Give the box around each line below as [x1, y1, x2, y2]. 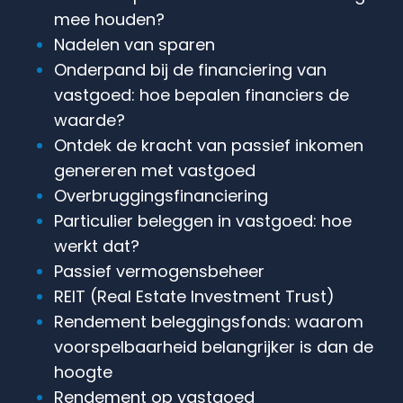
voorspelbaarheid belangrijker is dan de [54, 335, 373, 358]
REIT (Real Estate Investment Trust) [54, 284, 335, 308]
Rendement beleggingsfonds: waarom [54, 309, 363, 333]
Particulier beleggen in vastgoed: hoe [54, 209, 352, 232]
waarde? [54, 108, 125, 131]
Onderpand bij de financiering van [54, 58, 327, 81]
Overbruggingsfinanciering [54, 184, 268, 207]
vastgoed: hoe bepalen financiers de [54, 83, 349, 106]
